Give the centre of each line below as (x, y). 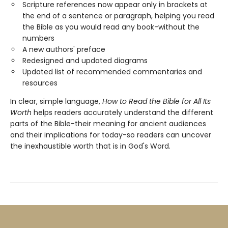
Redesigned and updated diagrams (85, 61)
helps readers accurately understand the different (122, 112)
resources (40, 83)
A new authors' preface (64, 49)
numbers (38, 38)
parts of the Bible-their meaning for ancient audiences (108, 124)
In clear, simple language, (56, 101)
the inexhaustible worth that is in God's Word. (90, 146)
